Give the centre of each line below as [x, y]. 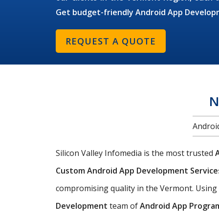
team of [125, 206]
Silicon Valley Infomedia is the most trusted [135, 153]
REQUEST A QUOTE [111, 41]
